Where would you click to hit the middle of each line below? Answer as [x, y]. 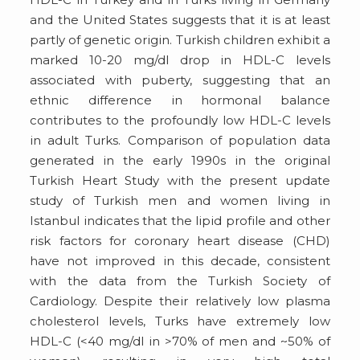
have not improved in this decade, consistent [180, 260]
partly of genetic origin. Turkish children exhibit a [180, 39]
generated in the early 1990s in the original [180, 160]
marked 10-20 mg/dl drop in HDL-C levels [180, 59]
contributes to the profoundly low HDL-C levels [180, 120]
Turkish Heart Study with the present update [180, 180]
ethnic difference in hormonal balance [180, 100]
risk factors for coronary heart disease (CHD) [180, 240]
